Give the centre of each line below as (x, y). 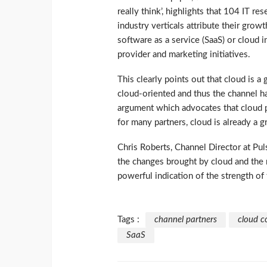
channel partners (186, 220)
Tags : (128, 220)
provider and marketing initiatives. (184, 55)
